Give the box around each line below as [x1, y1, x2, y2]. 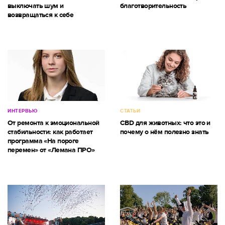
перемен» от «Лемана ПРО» [8, 145, 95, 154]
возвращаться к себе [8, 10, 74, 19]
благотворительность [120, 1, 187, 10]
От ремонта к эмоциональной [8, 118, 99, 127]
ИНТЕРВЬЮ [8, 107, 37, 114]
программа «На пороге [8, 136, 79, 145]
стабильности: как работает [8, 127, 93, 136]
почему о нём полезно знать [120, 127, 209, 136]
